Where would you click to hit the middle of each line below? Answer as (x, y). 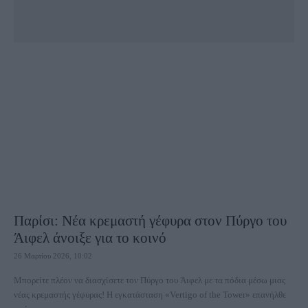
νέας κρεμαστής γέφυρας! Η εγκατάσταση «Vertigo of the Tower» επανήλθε (60, 295)
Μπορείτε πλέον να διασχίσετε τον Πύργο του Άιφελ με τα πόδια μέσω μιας (150, 280)
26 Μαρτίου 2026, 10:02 (53, 256)
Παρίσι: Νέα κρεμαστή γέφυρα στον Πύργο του (150, 221)
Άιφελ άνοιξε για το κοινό (90, 238)
